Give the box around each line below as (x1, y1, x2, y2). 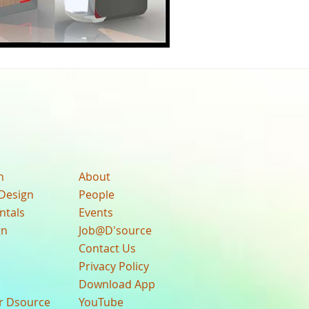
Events (79, 204, 114, 220)
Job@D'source (79, 222, 152, 238)
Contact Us (79, 240, 137, 256)
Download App (79, 276, 156, 292)
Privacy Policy (79, 258, 150, 274)
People (79, 186, 115, 202)
